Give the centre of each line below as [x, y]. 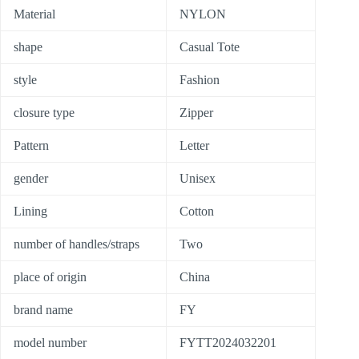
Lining [30, 212]
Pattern [31, 146]
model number [50, 343]
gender [31, 179]
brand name [43, 310]
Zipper [196, 113]
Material [34, 14]
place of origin [50, 277]
